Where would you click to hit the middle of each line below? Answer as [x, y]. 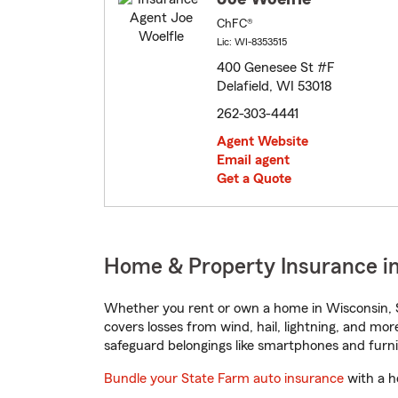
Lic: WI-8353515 [252, 42]
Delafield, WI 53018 [275, 87]
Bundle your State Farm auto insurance [224, 379]
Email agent [253, 160]
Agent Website [263, 142]
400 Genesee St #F [276, 68]
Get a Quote [254, 179]
